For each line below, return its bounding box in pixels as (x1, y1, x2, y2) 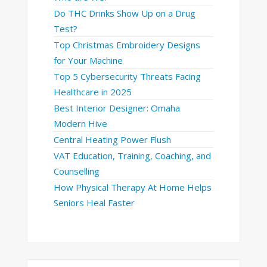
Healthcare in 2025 (53, 85, 132, 98)
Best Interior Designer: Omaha (53, 101, 180, 114)
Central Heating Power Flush (53, 133, 171, 145)
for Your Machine (53, 54, 123, 66)
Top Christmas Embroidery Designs (53, 38, 200, 51)
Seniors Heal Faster (53, 196, 135, 209)
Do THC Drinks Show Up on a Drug (53, 7, 195, 19)
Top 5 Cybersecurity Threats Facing (53, 70, 201, 82)
